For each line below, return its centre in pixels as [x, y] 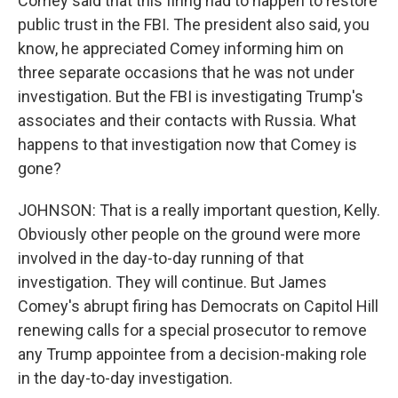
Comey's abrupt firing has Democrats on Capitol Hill [198, 306]
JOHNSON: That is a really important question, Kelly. [199, 210]
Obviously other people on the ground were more [189, 234]
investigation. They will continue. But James [172, 282]
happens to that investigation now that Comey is [187, 144]
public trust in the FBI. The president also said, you [194, 24]
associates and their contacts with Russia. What [187, 120]
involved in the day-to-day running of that [161, 258]
